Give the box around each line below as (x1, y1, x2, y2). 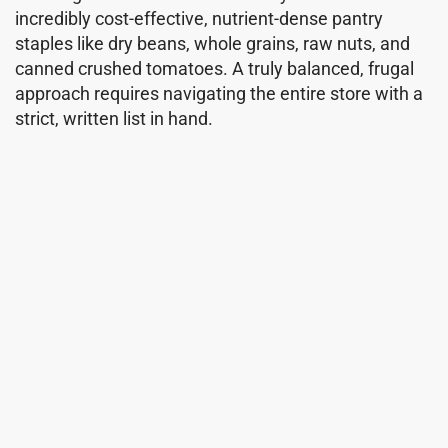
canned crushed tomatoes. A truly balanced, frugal (15, 57, 414, 79)
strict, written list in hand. (15, 107, 213, 129)
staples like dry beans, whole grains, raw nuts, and (15, 32, 410, 54)
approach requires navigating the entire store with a (15, 82, 423, 104)
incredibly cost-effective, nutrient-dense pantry (15, 7, 383, 29)
